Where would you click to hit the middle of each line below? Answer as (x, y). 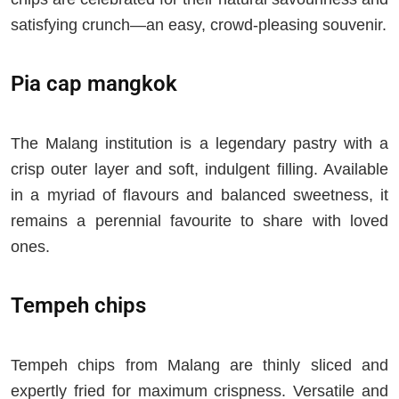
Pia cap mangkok (94, 83)
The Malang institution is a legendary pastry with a (199, 144)
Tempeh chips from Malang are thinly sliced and (199, 366)
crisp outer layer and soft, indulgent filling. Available (199, 170)
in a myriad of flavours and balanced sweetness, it (199, 195)
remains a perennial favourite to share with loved (199, 221)
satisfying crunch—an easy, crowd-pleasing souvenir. (199, 25)
